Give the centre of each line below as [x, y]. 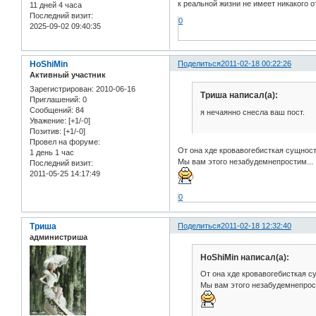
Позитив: [45, 131]
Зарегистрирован [61, 89]
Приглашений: [55, 99]
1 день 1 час [52, 152]
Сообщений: [51, 110]
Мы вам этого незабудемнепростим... [246, 162]
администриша [59, 237]
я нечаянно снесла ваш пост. [252, 112]
